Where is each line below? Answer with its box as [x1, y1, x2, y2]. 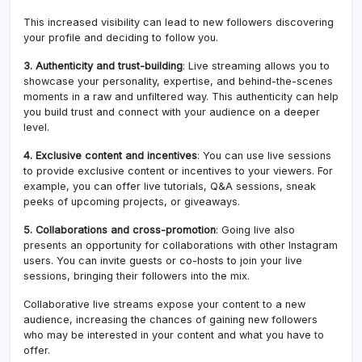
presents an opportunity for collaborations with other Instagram [23, 238, 338, 251]
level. [23, 120, 53, 133]
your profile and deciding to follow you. [23, 31, 218, 44]
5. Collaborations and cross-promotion [23, 223, 216, 236]
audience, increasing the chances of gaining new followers [23, 313, 318, 326]
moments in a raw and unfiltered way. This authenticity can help [23, 90, 339, 103]
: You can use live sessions [197, 149, 331, 162]
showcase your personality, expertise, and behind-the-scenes [23, 74, 333, 87]
